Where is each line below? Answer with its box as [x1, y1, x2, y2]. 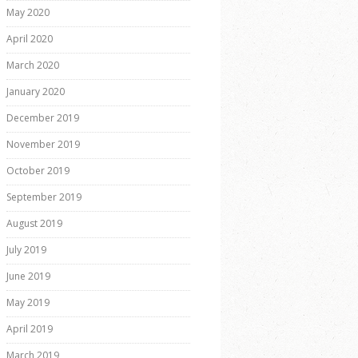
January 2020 [6, 85, 65, 99]
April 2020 [6, 32, 53, 46]
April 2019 [6, 322, 53, 336]
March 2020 [6, 58, 59, 73]
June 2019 [6, 269, 50, 284]
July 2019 [6, 243, 46, 257]
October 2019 [6, 164, 70, 178]
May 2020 [6, 6, 50, 20]
